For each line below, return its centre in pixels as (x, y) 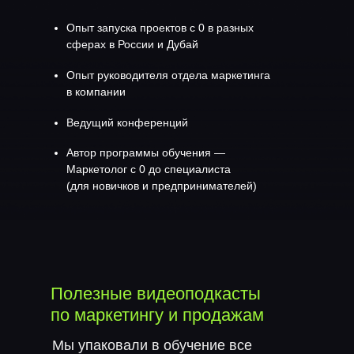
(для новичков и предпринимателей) (162, 186)
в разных (231, 28)
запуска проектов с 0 (151, 28)
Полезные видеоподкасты (156, 294)
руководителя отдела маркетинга (184, 75)
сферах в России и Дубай (132, 44)
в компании (96, 92)
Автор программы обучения (139, 153)
